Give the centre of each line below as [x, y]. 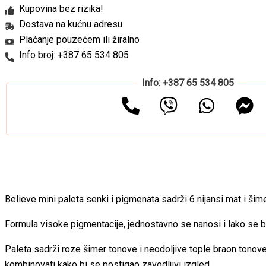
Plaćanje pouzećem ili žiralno [79, 39]
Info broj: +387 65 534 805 [74, 55]
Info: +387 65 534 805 [188, 83]
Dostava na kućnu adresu [71, 24]
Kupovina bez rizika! [61, 8]
